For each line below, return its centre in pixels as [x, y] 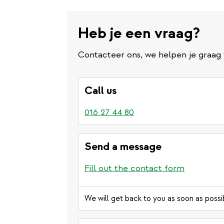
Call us [100, 90]
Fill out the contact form [134, 168]
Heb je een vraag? [141, 33]
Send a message [123, 146]
